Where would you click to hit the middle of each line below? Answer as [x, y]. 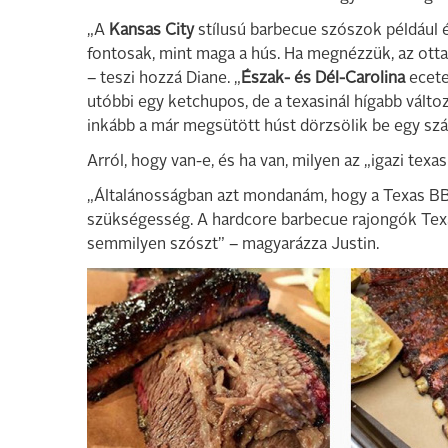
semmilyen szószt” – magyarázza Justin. [233, 245]
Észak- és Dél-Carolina [323, 79]
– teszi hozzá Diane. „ [164, 79]
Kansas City [151, 31]
